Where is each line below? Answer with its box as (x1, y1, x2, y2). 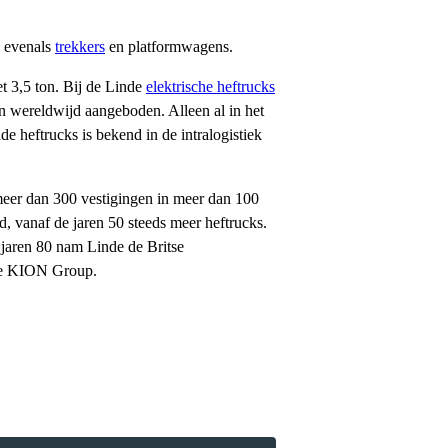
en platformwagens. (105, 38, 233, 56)
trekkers (55, 38, 105, 56)
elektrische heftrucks (146, 78, 275, 96)
